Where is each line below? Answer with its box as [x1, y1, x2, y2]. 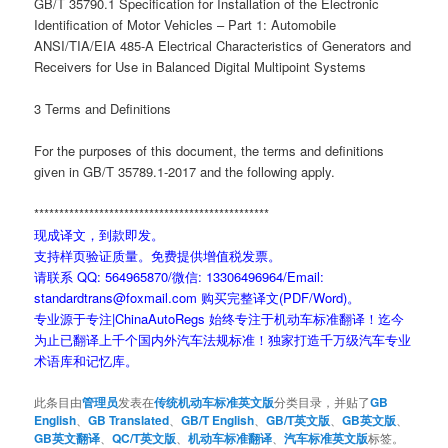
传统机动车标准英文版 [154, 392, 275, 411]
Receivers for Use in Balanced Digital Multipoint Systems [34, 57, 367, 77]
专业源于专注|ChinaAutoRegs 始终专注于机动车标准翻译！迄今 [34, 309, 405, 329]
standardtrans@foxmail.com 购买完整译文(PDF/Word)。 [34, 288, 361, 308]
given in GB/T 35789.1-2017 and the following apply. [34, 162, 336, 182]
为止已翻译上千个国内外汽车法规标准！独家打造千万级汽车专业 [34, 330, 412, 350]
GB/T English [181, 410, 255, 429]
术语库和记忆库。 [34, 351, 139, 371]
